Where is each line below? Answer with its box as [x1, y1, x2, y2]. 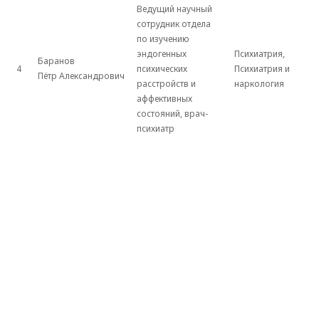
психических [137, 63, 187, 75]
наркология [234, 78, 284, 90]
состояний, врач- [137, 108, 208, 120]
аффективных [137, 93, 192, 105]
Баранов [38, 55, 75, 68]
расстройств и [137, 78, 196, 90]
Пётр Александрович [38, 70, 125, 83]
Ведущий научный [137, 3, 212, 16]
